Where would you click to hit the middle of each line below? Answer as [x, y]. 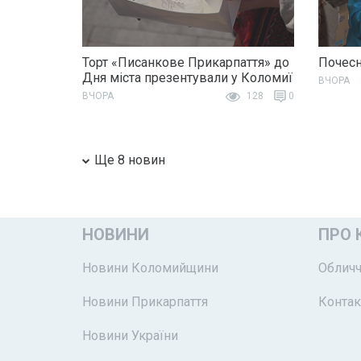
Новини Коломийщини [150, 268]
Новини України [130, 335]
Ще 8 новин [130, 160]
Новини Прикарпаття [145, 301]
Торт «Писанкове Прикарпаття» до [186, 63]
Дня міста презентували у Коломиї [187, 78]
